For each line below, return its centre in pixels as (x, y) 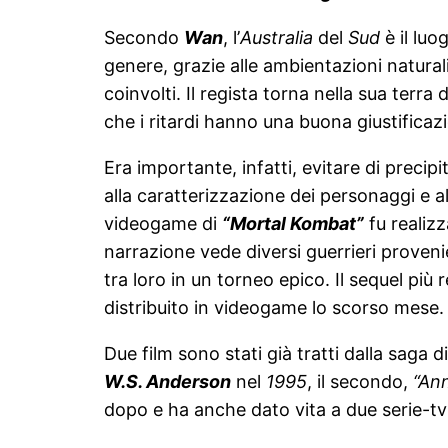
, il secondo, (360, 381)
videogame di (163, 223)
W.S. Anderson (167, 381)
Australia (276, 37)
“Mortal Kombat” (293, 223)
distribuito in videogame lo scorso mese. (274, 307)
